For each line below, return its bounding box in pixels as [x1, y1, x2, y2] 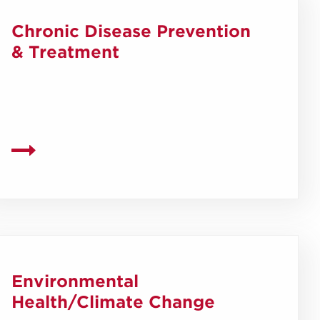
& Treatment [11, 42, 120, 62]
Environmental [11, 271, 139, 291]
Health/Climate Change [11, 292, 216, 312]
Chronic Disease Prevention [11, 21, 251, 41]
